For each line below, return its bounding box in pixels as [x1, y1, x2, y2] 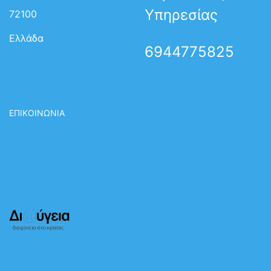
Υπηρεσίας [145, 6, 218, 24]
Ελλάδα [9, 32, 44, 45]
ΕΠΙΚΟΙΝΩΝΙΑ [9, 108, 65, 119]
